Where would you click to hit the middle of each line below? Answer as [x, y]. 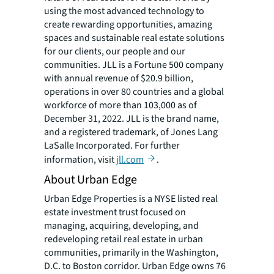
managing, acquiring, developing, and [121, 226]
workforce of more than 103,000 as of [120, 105]
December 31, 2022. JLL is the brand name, [131, 119]
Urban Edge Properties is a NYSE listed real [131, 199]
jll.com [130, 160]
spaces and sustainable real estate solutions [134, 38]
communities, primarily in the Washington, [131, 253]
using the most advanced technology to [124, 11]
